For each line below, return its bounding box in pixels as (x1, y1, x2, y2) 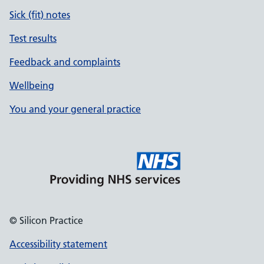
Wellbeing (9, 80, 54, 91)
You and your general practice (9, 103, 141, 115)
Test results (9, 32, 57, 44)
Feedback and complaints (9, 56, 120, 68)
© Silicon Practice (9, 214, 83, 226)
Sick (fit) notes (9, 9, 70, 21)
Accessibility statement (9, 238, 107, 250)
